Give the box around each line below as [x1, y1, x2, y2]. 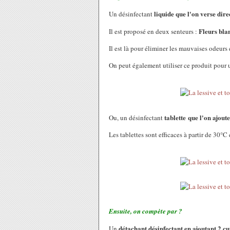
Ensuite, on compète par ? [109, 206, 182, 216]
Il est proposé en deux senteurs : [109, 27, 197, 36]
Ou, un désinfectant [109, 113, 164, 122]
